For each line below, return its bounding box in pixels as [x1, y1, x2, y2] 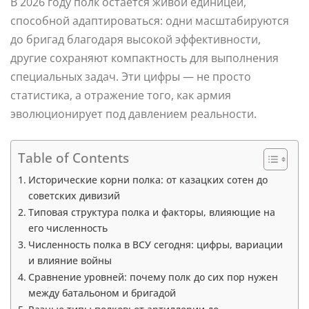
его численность [28, 221, 108, 235]
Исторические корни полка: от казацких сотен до [28, 172, 268, 186]
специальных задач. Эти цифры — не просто [10, 68, 251, 84]
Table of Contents [18, 148, 129, 168]
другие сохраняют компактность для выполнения [10, 50, 279, 66]
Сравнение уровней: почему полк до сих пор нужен [28, 270, 278, 283]
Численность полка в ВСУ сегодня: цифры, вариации [28, 237, 283, 251]
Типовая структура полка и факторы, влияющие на [28, 205, 275, 219]
